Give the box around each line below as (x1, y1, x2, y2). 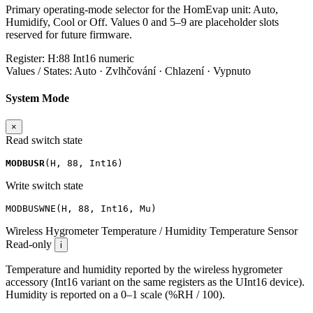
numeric (99, 52, 134, 64)
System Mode (6, 92, 69, 105)
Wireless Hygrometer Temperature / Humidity (6, 225, 207, 238)
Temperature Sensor (210, 225, 298, 238)
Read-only (6, 238, 52, 251)
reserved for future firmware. (6, 28, 132, 41)
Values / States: (6, 64, 74, 77)
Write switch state (6, 180, 83, 192)
